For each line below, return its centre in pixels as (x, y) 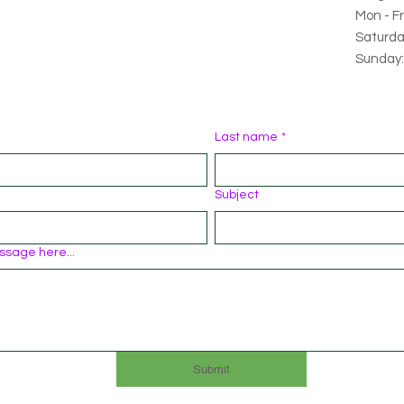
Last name (247, 138)
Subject (237, 195)
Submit (211, 370)
